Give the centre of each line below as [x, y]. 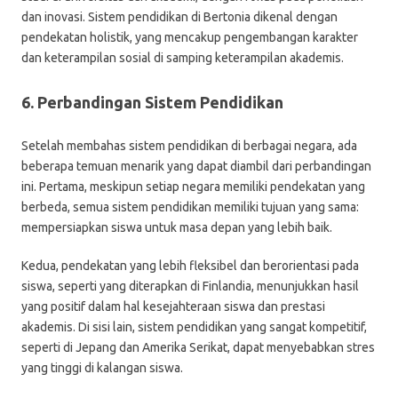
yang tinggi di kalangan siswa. [102, 368]
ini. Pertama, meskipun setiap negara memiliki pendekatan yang [193, 187]
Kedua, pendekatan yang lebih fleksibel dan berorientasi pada [190, 266]
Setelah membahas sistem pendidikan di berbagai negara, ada [189, 146]
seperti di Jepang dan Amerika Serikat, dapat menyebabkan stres [198, 347]
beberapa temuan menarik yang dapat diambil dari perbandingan [196, 166]
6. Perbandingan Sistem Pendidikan [152, 102]
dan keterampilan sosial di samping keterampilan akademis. [183, 58]
